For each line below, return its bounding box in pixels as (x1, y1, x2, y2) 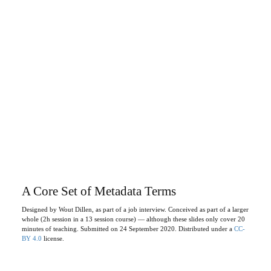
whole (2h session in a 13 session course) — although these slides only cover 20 (21, 216, 245, 223)
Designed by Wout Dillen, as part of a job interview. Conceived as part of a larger (21, 206, 249, 213)
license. (41, 235, 64, 242)
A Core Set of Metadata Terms (21, 184, 176, 198)
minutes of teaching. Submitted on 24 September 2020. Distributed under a (21, 226, 234, 232)
